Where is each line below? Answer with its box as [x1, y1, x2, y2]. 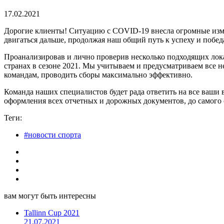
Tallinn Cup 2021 [24, 208, 79, 217]
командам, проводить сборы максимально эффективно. [4, 70, 192, 79]
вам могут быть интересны [4, 191, 96, 200]
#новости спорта [24, 130, 81, 139]
